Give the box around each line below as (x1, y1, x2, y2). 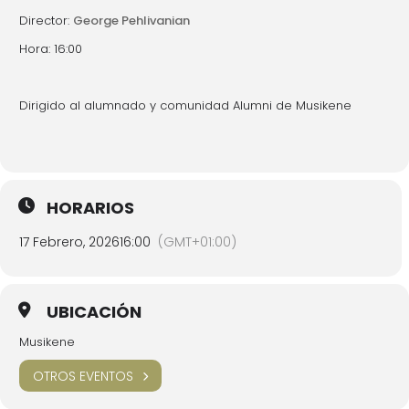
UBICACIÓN (47, 300, 142, 323)
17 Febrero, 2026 (19, 233, 120, 251)
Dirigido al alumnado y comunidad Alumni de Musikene (19, 97, 351, 114)
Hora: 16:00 (19, 40, 82, 58)
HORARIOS (47, 196, 134, 219)
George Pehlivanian (73, 12, 190, 29)
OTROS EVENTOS (33, 366, 133, 385)
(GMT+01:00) (158, 233, 236, 251)
